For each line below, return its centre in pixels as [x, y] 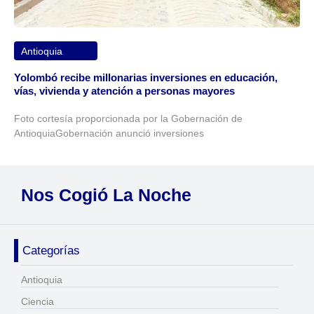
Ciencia [37, 301]
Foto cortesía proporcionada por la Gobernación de [128, 119]
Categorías [51, 250]
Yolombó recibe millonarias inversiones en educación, [146, 78]
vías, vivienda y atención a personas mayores [124, 91]
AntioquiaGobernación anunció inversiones [109, 134]
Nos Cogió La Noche [106, 194]
